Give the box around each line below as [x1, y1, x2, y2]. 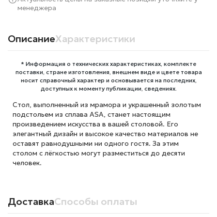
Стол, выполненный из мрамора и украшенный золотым [12, 100, 201, 109]
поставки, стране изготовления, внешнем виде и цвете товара [15, 68, 202, 76]
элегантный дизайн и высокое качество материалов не [12, 129, 198, 138]
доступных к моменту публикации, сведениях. [40, 85, 177, 92]
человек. [12, 158, 42, 167]
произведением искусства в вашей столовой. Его [12, 120, 178, 128]
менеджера [17, 3, 56, 12]
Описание [8, 32, 55, 45]
